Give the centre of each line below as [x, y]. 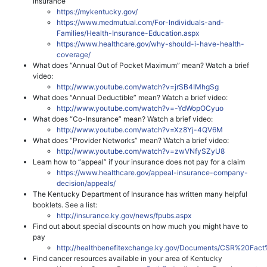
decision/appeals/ [86, 183]
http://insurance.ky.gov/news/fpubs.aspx [124, 215]
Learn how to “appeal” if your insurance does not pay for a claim [139, 162]
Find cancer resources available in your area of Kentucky [128, 258]
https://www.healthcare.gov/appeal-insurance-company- [152, 172]
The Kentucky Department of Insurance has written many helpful [140, 194]
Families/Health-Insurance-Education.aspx [128, 33]
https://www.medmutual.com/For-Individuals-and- [140, 22]
